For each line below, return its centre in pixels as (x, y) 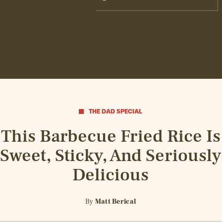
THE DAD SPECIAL (116, 111)
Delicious (111, 175)
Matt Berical (116, 201)
